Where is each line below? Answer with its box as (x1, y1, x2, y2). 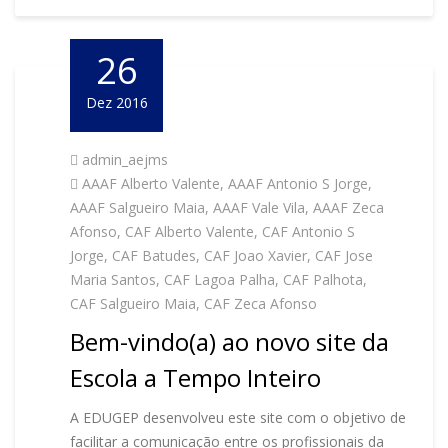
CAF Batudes (112, 246, 196, 265)
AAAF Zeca (313, 198, 384, 217)
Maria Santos (70, 270, 156, 289)
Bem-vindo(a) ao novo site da (70, 325, 389, 358)
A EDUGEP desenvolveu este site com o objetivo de (70, 408, 406, 427)
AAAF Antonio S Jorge (228, 174, 368, 193)
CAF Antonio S (262, 222, 355, 241)
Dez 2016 (85, 93, 148, 112)
